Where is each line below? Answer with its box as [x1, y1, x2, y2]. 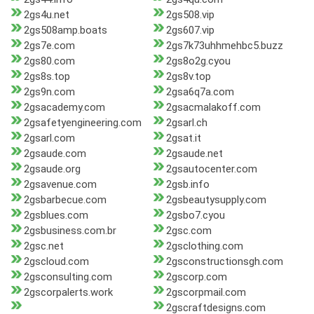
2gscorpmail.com [165, 286, 246, 299]
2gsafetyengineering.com [24, 116, 142, 130]
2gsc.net [24, 240, 64, 253]
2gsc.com [165, 224, 212, 238]
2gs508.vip [165, 8, 214, 22]
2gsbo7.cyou [165, 209, 225, 222]
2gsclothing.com [165, 240, 243, 253]
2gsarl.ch [165, 116, 207, 130]
